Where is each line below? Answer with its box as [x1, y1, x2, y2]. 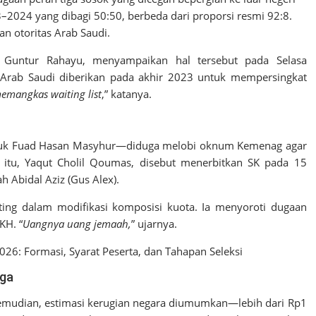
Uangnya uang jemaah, [23, 217, 131, 231]
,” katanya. [102, 87, 152, 101]
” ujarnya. [131, 217, 177, 231]
